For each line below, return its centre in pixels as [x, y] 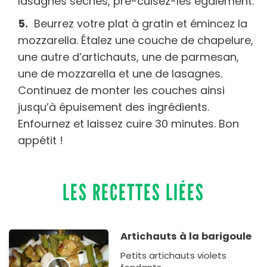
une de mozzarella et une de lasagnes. [120, 73]
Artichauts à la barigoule [186, 236]
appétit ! [42, 140]
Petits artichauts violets [174, 255]
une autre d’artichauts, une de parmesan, [128, 57]
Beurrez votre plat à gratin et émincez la [141, 23]
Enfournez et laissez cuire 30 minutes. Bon [128, 123]
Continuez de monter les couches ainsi [121, 90]
